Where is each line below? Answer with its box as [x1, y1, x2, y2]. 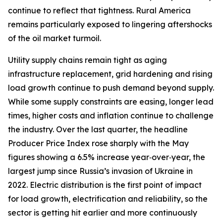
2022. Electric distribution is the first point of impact [8, 180, 202, 190]
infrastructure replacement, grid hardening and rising [8, 69, 213, 79]
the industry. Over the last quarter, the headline [8, 124, 188, 134]
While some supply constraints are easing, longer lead [8, 97, 214, 107]
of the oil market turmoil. [8, 33, 101, 43]
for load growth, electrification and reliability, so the [8, 194, 208, 204]
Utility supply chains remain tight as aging [8, 55, 167, 65]
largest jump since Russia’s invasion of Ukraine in [8, 166, 193, 176]
